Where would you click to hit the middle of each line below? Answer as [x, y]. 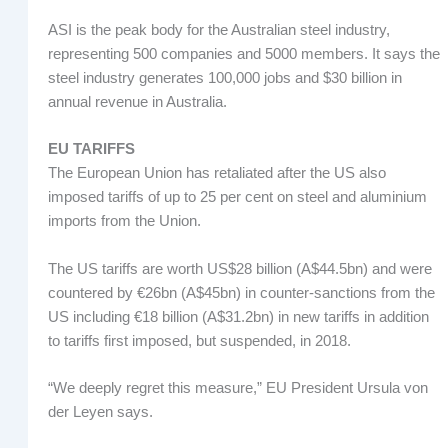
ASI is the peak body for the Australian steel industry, [218, 29]
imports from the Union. [124, 221]
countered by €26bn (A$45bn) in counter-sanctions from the [241, 292]
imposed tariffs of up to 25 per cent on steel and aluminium [237, 197]
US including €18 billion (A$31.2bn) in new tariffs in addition [238, 316]
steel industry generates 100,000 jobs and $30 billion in [224, 77]
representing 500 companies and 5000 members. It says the [243, 53]
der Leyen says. [100, 411]
